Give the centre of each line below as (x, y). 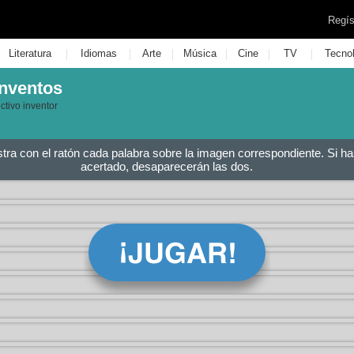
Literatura (30, 53)
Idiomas (98, 53)
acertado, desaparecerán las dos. (167, 166)
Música (200, 53)
